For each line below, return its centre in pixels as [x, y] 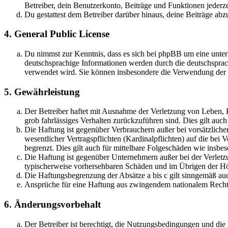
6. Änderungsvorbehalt [52, 205]
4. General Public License [57, 34]
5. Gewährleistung [42, 92]
